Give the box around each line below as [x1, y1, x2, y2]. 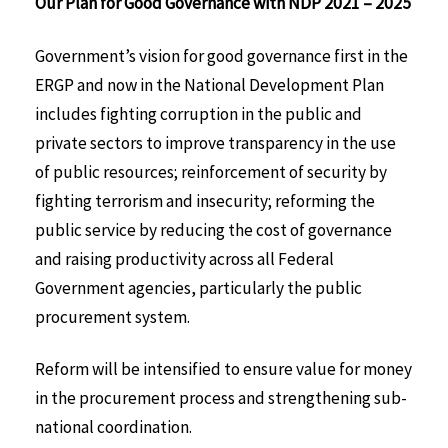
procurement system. [35, 305, 190, 328]
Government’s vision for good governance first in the [35, 44, 408, 67]
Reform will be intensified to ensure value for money [35, 358, 412, 381]
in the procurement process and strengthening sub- [35, 387, 407, 410]
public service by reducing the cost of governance [35, 218, 392, 241]
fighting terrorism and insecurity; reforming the [35, 189, 375, 212]
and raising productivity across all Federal [35, 247, 334, 270]
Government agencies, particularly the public [35, 276, 362, 299]
